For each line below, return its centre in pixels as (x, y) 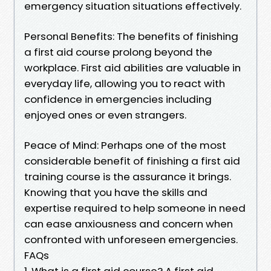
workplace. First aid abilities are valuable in (132, 67)
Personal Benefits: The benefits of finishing (131, 36)
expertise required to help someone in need (135, 208)
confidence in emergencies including (118, 99)
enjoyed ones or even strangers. (105, 115)
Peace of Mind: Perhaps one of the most (125, 145)
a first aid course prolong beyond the (118, 52)
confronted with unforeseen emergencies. (131, 239)
